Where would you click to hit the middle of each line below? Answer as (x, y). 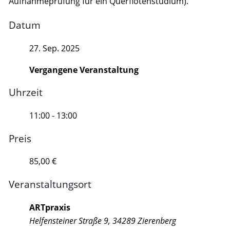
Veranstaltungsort (50, 184)
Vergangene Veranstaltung (84, 70)
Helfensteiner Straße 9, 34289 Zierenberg (102, 221)
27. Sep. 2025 (54, 48)
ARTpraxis (50, 207)
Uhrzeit (25, 92)
